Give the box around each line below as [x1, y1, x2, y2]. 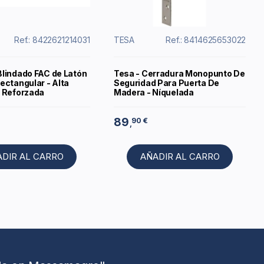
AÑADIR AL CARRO [140, 151, 220, 163]
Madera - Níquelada [113, 87, 194, 98]
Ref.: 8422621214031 [14, 35, 90, 45]
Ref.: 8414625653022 [166, 35, 246, 45]
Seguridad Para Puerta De [113, 78, 220, 88]
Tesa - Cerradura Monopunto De [113, 68, 245, 79]
